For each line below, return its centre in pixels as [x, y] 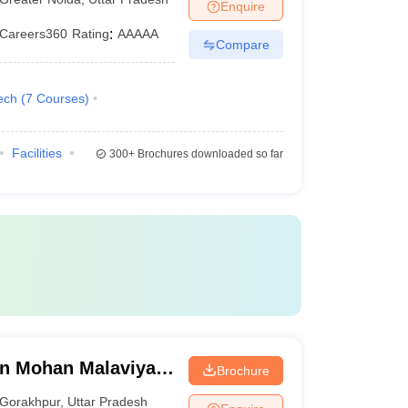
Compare [242, 44]
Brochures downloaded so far [209, 154]
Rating [91, 34]
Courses [60, 98]
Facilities [36, 153]
